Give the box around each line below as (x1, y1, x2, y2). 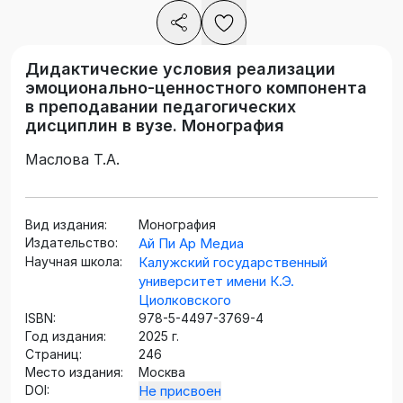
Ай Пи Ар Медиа (139, 235, 244, 253)
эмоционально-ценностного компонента (25, 78, 367, 98)
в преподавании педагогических (25, 97, 296, 117)
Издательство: (25, 235, 118, 251)
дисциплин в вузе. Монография (25, 116, 284, 136)
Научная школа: (25, 254, 122, 270)
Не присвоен (139, 382, 221, 400)
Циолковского (139, 291, 231, 309)
